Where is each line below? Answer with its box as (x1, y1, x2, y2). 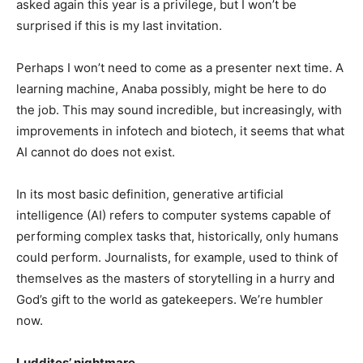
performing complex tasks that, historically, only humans (16, 228, 339, 244)
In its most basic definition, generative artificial (16, 186, 284, 202)
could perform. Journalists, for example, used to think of (16, 250, 338, 265)
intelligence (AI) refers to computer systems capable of (16, 207, 331, 223)
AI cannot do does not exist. (16, 144, 175, 160)
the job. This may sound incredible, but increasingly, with (16, 102, 342, 117)
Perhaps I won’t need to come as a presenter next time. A (16, 60, 344, 75)
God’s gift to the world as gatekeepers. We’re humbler (16, 292, 323, 307)
